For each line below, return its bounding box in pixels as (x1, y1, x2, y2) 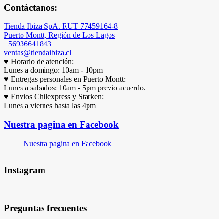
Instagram (4, 165, 45, 175)
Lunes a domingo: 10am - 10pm (4, 66, 103, 75)
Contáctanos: (4, 2, 57, 13)
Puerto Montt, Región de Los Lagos (4, 31, 115, 40)
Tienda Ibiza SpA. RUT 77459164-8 (4, 22, 118, 31)
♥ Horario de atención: (4, 57, 74, 66)
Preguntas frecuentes (4, 202, 87, 213)
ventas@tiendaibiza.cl (4, 48, 71, 57)
